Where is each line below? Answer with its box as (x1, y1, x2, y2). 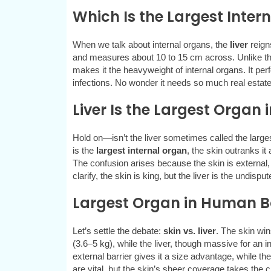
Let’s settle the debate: (72, 226, 163, 237)
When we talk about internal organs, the (72, 39, 230, 50)
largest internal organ (96, 145, 187, 156)
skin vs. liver (163, 226, 216, 237)
